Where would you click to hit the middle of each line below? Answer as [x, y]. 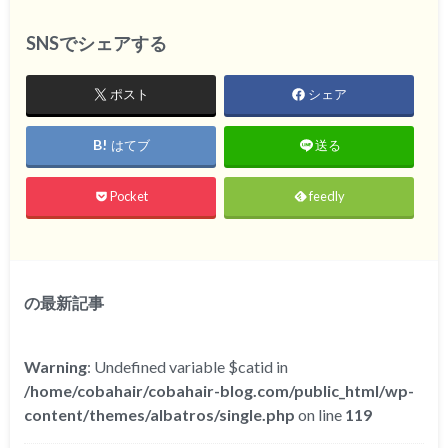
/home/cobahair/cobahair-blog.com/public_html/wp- [219, 391]
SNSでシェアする [96, 43]
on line [320, 415]
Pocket [129, 195]
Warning [56, 367]
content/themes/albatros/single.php [160, 415]
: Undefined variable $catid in [188, 367]
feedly [327, 195]
